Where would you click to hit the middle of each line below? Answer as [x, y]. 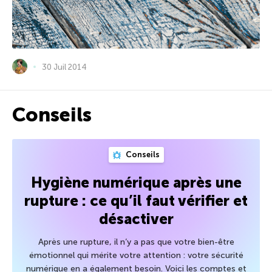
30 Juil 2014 [64, 67]
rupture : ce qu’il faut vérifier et [136, 201]
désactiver [136, 219]
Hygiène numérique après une [136, 183]
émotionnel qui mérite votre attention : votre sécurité [136, 256]
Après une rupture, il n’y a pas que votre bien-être [136, 242]
